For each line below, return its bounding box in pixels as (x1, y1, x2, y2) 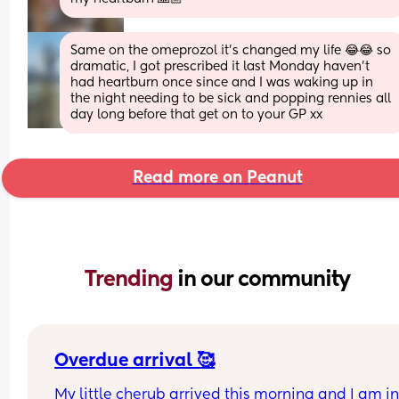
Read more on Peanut (132, 169, 303, 186)
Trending (85, 268, 177, 290)
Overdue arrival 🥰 (54, 352, 216, 370)
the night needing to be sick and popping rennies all (70, 92, 392, 105)
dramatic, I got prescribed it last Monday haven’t (70, 60, 370, 73)
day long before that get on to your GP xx (70, 108, 323, 121)
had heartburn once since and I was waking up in (70, 76, 374, 89)
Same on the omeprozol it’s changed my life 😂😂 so (70, 44, 392, 57)
